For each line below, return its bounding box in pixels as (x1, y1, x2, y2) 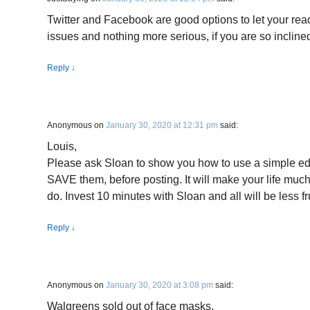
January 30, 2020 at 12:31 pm (106, 120, 218, 130)
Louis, (47, 140, 77, 152)
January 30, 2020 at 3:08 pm (106, 280, 213, 290)
